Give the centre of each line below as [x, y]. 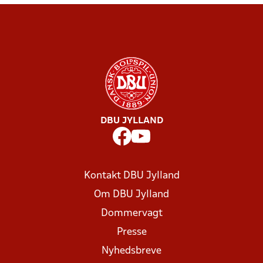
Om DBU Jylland [131, 195]
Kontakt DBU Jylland [131, 176]
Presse [131, 232]
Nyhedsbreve [131, 251]
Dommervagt [131, 213]
